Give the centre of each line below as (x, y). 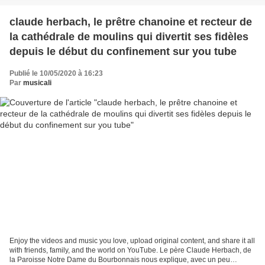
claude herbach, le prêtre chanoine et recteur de (131, 22)
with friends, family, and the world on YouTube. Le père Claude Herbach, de (130, 251)
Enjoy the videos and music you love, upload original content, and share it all (132, 241)
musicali (37, 83)
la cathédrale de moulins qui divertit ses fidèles (129, 36)
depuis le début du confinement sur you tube (123, 51)
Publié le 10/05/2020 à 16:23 (56, 73)
